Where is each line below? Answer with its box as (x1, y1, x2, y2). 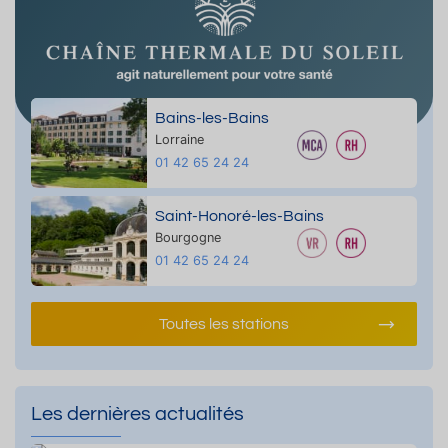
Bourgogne (154, 229, 221, 245)
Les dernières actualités (31, 403, 244, 424)
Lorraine (154, 131, 204, 147)
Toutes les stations (159, 315, 289, 332)
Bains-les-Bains (154, 109, 269, 126)
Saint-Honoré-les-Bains (154, 207, 324, 224)
